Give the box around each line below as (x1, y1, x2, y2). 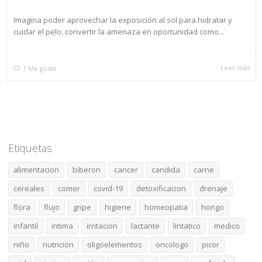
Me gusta (28, 64, 56, 73)
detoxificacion (136, 183, 186, 194)
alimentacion (13, 164, 59, 175)
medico (214, 220, 240, 232)
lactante (131, 220, 160, 232)
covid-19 (94, 183, 123, 194)
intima (51, 220, 73, 232)
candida (151, 164, 180, 175)
